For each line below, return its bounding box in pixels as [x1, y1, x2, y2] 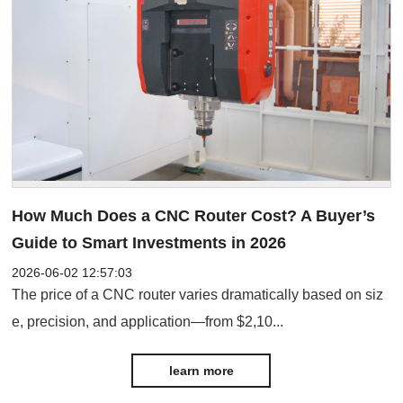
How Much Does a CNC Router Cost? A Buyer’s [12, 206, 376, 225]
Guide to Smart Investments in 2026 [12, 233, 287, 252]
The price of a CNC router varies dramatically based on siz [12, 286, 384, 302]
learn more [168, 363, 234, 378]
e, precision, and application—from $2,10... [12, 313, 284, 329]
